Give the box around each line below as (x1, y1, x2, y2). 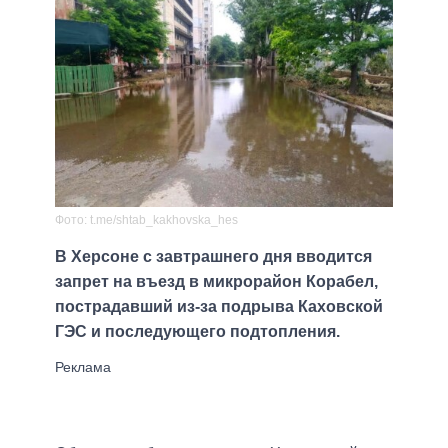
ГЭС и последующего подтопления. (55, 322, 340, 340)
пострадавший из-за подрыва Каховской (55, 297, 383, 315)
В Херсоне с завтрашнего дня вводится (55, 247, 372, 265)
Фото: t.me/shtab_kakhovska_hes (55, 212, 238, 227)
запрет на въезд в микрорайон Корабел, (55, 272, 378, 290)
